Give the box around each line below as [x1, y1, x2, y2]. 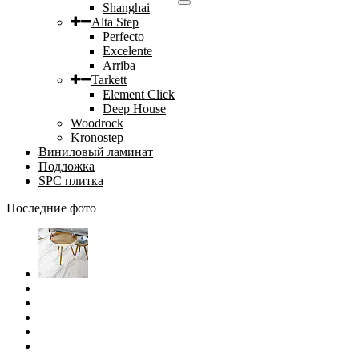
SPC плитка [38, 173, 103, 188]
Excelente [103, 43, 152, 58]
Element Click [103, 87, 175, 101]
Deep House [103, 101, 166, 115]
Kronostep [71, 130, 123, 144]
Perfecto [103, 29, 144, 43]
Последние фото [6, 200, 96, 215]
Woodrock [71, 115, 123, 130]
